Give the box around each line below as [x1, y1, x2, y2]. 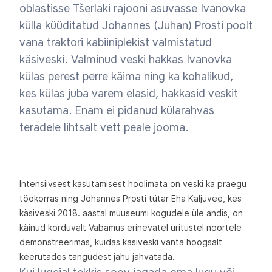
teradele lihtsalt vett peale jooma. [19, 121, 192, 134]
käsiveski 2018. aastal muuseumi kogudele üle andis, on [19, 208, 243, 218]
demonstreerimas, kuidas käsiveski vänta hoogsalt [19, 237, 222, 247]
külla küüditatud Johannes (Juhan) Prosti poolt [19, 19, 253, 32]
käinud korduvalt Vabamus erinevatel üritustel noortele [19, 222, 242, 233]
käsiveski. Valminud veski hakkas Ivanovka [19, 53, 232, 66]
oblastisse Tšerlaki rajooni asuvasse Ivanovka [19, 2, 246, 15]
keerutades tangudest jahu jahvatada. [19, 251, 175, 262]
